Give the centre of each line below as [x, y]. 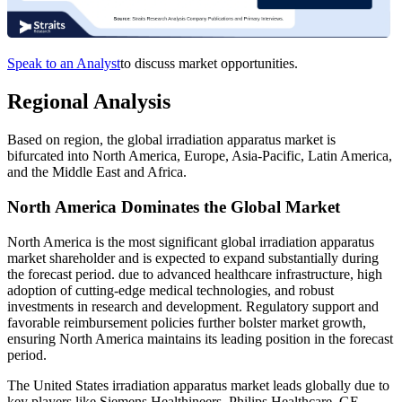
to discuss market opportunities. [209, 64]
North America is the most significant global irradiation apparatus [191, 241]
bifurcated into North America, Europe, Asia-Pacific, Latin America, [200, 156]
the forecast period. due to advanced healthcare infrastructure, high [195, 274]
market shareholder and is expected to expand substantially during [193, 258]
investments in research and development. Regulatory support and [193, 306]
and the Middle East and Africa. [97, 172]
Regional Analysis [89, 102]
